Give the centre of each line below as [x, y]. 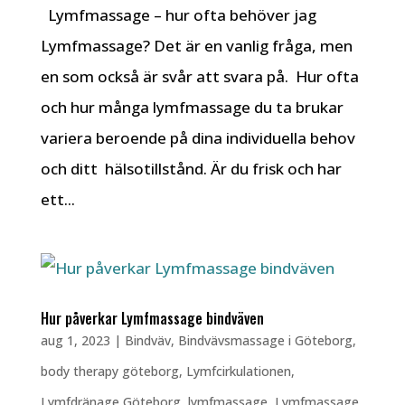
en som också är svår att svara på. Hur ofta [199, 76]
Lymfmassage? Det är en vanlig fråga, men [196, 46]
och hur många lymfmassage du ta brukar [192, 107]
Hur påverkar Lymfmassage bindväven [152, 318]
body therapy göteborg [109, 371]
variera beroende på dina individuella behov [198, 138]
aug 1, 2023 [75, 340]
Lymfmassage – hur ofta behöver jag [178, 15]
